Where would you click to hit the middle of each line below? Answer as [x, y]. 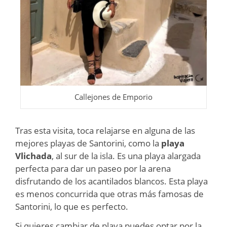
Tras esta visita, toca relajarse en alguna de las [105, 130]
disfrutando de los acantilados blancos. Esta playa [111, 181]
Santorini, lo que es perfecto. [72, 206]
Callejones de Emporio [113, 97]
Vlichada [33, 156]
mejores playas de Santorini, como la [88, 143]
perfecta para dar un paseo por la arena [93, 168]
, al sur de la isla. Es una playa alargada [126, 156]
